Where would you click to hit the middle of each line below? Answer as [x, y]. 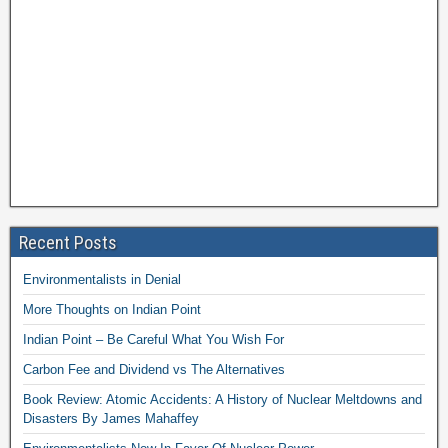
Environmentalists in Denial [102, 279]
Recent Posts [68, 242]
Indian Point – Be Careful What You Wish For [153, 339]
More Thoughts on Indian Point [112, 309]
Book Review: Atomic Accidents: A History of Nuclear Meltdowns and [222, 399]
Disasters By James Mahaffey [111, 418]
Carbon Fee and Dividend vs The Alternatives [154, 369]
